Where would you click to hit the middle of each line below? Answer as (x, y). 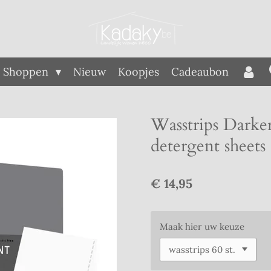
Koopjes (139, 72)
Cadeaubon (200, 72)
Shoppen (28, 72)
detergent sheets (208, 145)
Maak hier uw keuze (202, 226)
